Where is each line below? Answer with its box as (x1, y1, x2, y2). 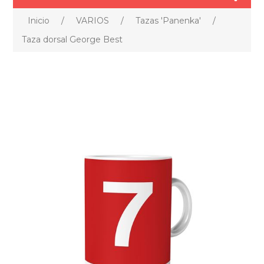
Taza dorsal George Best (22, 34, 123, 45)
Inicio (28, 15, 50, 26)
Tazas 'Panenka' (136, 15, 202, 26)
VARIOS (76, 15, 110, 26)
